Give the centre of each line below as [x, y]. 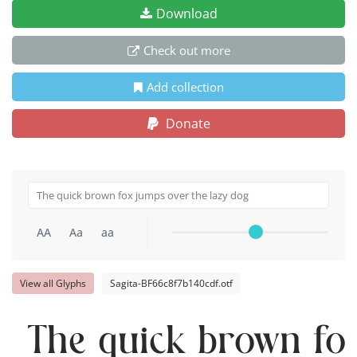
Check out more [186, 50]
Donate [186, 123]
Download [186, 13]
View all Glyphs [53, 283]
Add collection [185, 86]
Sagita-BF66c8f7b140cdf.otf [171, 283]
